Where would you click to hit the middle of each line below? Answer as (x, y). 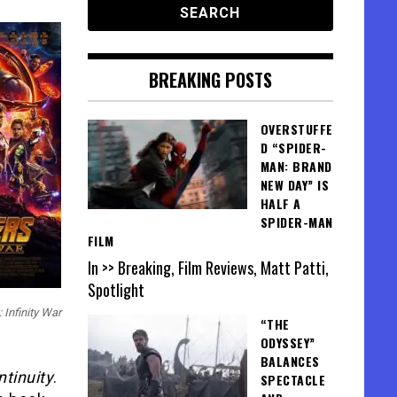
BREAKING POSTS (210, 80)
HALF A (280, 203)
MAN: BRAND (296, 166)
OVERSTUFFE (296, 129)
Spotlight (116, 290)
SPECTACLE (292, 380)
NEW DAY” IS (294, 185)
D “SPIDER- (293, 148)
